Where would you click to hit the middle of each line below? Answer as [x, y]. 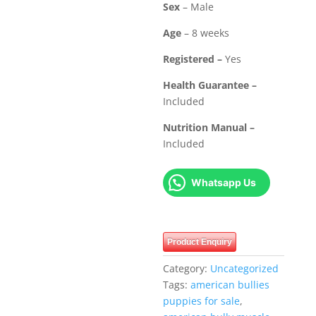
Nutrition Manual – [209, 127]
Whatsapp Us [224, 182]
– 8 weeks [207, 32]
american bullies [230, 284]
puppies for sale [202, 300]
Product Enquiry [200, 242]
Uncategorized [245, 268]
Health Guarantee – [210, 85]
